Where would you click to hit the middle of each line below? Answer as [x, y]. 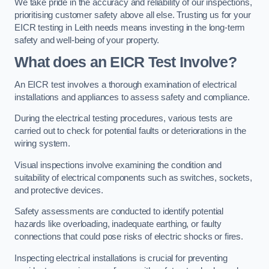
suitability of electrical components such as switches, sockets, [133, 177]
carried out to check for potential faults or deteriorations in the [130, 131]
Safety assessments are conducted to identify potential [119, 212]
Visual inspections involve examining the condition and [118, 165]
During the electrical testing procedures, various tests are [123, 119]
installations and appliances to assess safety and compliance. [132, 97]
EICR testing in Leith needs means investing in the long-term [130, 27]
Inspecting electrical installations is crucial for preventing [121, 258]
